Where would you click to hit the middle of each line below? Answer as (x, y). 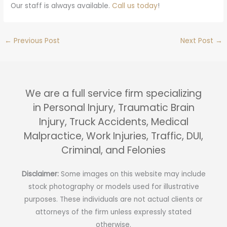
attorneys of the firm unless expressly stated (113, 212)
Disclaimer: (41, 174)
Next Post (198, 41)
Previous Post (36, 41)
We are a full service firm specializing (113, 94)
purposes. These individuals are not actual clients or (113, 199)
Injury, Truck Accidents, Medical (113, 122)
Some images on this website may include (133, 174)
